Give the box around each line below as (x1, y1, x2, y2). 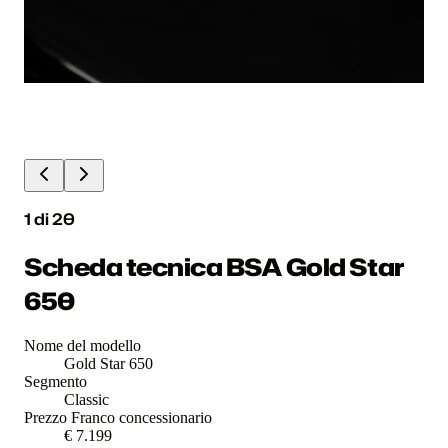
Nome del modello (24, 337, 141, 355)
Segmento (24, 373, 87, 391)
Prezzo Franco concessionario (24, 409, 212, 427)
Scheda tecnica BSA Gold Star (24, 249, 405, 284)
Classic (64, 391, 109, 409)
